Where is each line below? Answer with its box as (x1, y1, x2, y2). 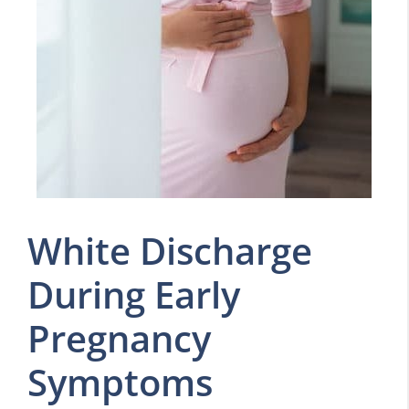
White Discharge (27, 225, 312, 276)
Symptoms (27, 357, 213, 407)
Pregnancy (27, 313, 211, 363)
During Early (27, 269, 240, 320)
